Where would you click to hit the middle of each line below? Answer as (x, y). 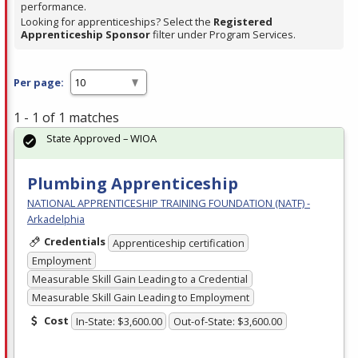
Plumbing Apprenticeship (133, 184)
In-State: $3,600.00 (119, 322)
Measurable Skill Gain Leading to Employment (140, 297)
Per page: (39, 82)
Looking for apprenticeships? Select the (117, 22)
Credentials (74, 242)
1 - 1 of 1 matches (66, 118)
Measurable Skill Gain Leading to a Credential (139, 279)
